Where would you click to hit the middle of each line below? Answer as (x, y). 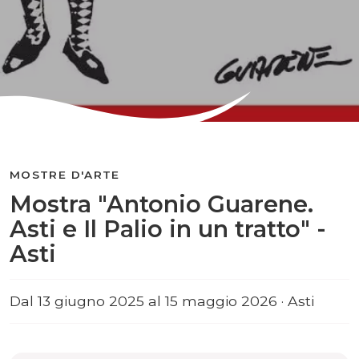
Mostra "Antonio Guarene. (161, 204)
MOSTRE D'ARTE (65, 175)
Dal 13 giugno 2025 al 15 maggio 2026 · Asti (162, 301)
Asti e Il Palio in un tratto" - (168, 229)
